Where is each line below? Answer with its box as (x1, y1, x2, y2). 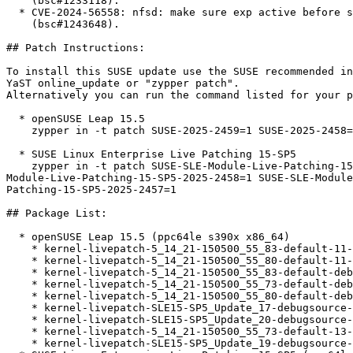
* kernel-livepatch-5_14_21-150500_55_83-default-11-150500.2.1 (6, 243, 32, 255)
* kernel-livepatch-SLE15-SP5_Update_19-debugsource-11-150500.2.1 (6, 337, 32, 350)
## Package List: (6, 207, 107, 220)
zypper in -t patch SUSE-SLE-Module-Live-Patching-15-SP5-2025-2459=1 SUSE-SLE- (6, 160, 32, 173)
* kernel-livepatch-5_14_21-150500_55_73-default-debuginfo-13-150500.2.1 (6, 278, 32, 291)
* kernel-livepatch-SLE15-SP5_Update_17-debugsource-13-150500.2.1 (6, 302, 32, 314)
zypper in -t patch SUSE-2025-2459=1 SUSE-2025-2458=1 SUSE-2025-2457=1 (6, 124, 32, 137)
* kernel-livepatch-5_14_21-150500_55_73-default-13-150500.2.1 (6, 325, 32, 338)
